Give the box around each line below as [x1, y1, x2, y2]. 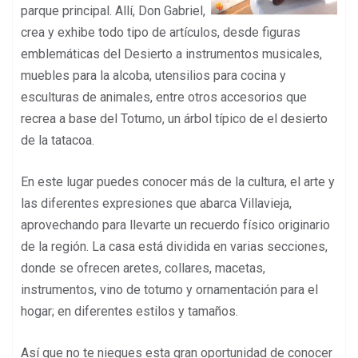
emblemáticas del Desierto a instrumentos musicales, [21, 46, 322, 62]
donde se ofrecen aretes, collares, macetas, [21, 260, 265, 276]
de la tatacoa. [21, 132, 94, 148]
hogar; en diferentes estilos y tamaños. [21, 303, 238, 319]
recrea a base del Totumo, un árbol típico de [21, 110, 267, 126]
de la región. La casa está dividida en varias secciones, [21, 238, 328, 254]
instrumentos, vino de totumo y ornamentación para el [21, 281, 318, 297]
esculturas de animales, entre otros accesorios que [21, 89, 307, 105]
